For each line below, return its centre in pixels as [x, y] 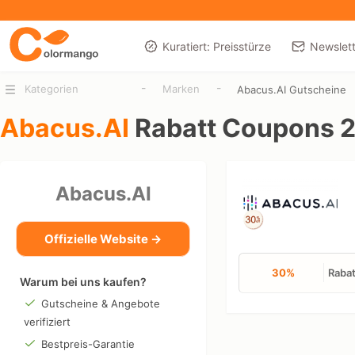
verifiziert [47, 321]
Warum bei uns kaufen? [83, 281]
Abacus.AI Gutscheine [292, 89]
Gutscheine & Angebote [100, 303]
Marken [181, 88]
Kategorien [51, 88]
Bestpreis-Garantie [88, 344]
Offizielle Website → [103, 239]
